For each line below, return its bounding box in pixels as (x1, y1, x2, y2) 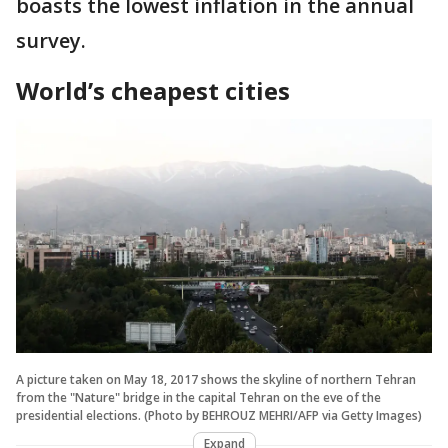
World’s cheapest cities (16, 73, 290, 107)
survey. (16, 26, 91, 54)
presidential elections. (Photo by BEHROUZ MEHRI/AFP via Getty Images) (16, 406, 422, 424)
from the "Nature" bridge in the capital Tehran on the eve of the (16, 388, 381, 406)
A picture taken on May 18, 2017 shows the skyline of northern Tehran (16, 370, 416, 388)
